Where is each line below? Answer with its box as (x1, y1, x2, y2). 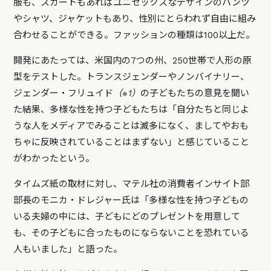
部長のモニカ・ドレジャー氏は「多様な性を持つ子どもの (13, 195, 249, 206)
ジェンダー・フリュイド (13, 88, 114, 99)
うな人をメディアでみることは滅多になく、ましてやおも (13, 120, 249, 132)
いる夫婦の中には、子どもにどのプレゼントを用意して (13, 211, 241, 223)
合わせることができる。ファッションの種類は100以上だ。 (13, 30, 255, 41)
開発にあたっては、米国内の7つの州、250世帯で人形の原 (13, 55, 252, 67)
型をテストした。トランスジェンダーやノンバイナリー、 (13, 71, 250, 83)
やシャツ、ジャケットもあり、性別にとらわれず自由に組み (13, 13, 256, 25)
